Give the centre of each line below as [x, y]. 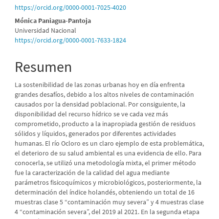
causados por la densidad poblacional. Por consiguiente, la [100, 104]
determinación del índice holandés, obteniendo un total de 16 [105, 192]
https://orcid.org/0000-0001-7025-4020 [70, 8]
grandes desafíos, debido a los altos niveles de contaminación [104, 95]
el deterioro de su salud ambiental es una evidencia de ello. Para [108, 153]
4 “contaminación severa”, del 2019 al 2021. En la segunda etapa [107, 212]
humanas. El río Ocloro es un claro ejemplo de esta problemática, [109, 143]
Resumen [43, 67]
